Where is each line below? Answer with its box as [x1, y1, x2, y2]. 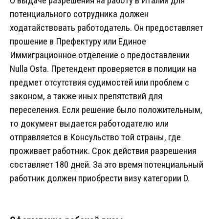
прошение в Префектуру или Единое [10, 36, 146, 47]
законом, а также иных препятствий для [10, 90, 162, 102]
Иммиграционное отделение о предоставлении [10, 49, 190, 61]
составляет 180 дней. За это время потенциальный [10, 159, 203, 171]
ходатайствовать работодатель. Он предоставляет [10, 22, 203, 34]
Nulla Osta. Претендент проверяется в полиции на [10, 63, 197, 75]
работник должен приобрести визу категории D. [10, 173, 190, 184]
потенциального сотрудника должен [10, 8, 149, 20]
